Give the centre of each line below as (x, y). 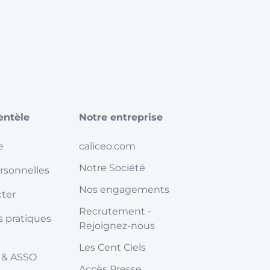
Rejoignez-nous (117, 226)
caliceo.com (108, 146)
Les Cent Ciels (113, 247)
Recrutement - (115, 211)
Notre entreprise (121, 117)
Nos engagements (124, 190)
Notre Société (112, 168)
